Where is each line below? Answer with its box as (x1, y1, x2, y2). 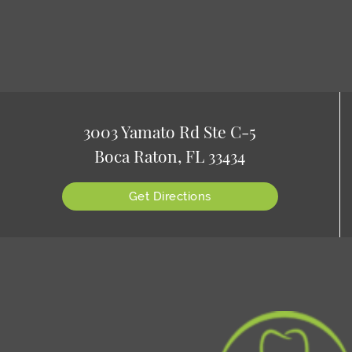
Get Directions (128, 189, 211, 203)
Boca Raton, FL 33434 (94, 144, 245, 167)
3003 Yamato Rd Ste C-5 (83, 119, 256, 142)
